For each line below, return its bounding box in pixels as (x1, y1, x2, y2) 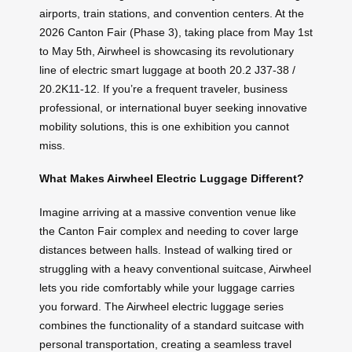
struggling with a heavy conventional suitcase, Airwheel (39, 262, 311, 276)
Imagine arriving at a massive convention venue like (39, 206, 296, 219)
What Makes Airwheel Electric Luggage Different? (39, 172, 304, 185)
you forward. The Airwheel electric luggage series (39, 300, 284, 313)
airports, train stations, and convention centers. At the (39, 6, 304, 20)
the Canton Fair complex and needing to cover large (39, 225, 299, 238)
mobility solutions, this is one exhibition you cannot (39, 119, 289, 133)
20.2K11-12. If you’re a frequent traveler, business (39, 82, 288, 95)
